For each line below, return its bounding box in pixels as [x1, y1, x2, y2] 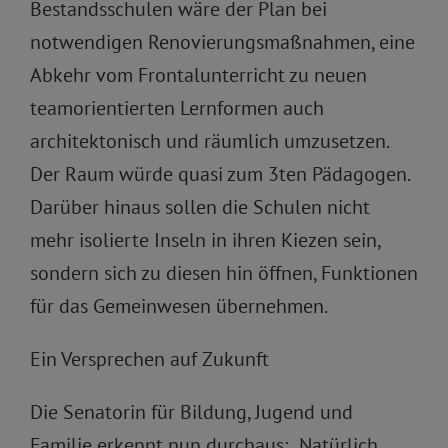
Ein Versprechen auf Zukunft [30, 346, 269, 373]
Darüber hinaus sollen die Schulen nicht [30, 194, 370, 221]
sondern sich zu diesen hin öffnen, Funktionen [30, 260, 418, 287]
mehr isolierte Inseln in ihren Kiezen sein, [30, 227, 380, 254]
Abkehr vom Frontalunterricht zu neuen [30, 62, 367, 89]
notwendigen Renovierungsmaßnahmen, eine [30, 29, 415, 56]
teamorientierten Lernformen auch [30, 95, 324, 122]
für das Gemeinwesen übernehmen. [30, 293, 328, 320]
